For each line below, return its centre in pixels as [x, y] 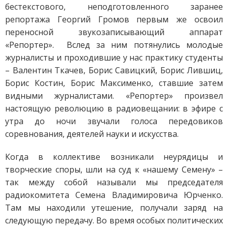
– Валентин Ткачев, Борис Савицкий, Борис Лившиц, [114, 70]
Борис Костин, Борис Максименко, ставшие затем [114, 83]
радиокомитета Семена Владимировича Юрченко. [114, 195]
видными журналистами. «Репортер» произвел [114, 95]
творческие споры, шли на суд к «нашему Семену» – [114, 169]
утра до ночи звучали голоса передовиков [114, 121]
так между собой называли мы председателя [114, 182]
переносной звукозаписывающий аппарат [114, 32]
